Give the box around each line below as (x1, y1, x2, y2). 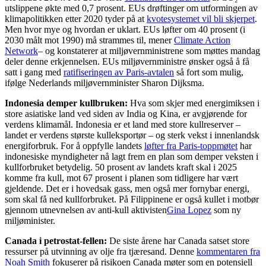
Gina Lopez (167, 204, 211, 215)
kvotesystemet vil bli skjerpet (147, 13, 255, 24)
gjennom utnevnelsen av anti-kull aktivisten (5, 204, 167, 215)
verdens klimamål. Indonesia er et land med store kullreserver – (5, 119, 240, 129)
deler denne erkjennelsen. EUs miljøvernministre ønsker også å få (5, 56, 249, 66)
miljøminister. (5, 215, 55, 226)
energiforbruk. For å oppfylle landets (5, 140, 144, 151)
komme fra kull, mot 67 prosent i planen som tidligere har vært (5, 172, 238, 183)
